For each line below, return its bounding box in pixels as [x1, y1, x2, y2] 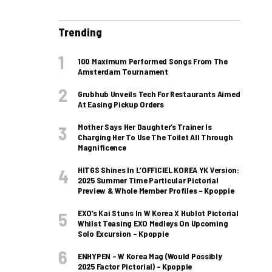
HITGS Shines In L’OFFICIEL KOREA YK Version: [78, 165, 239, 175]
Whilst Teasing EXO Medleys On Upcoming [78, 218, 228, 229]
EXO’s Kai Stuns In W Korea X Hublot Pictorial [78, 208, 239, 219]
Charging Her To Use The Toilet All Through [78, 132, 233, 143]
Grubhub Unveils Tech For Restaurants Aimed [78, 89, 240, 100]
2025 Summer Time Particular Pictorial [78, 175, 219, 186]
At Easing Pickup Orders [78, 99, 164, 110]
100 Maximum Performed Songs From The [78, 56, 228, 67]
